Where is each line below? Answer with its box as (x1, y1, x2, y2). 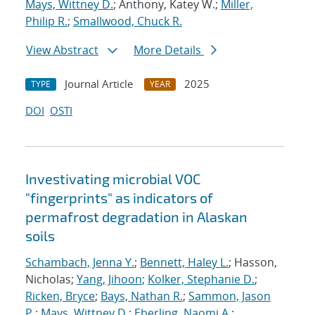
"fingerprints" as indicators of (25, 189, 213, 207)
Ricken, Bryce (25, 288, 95, 304)
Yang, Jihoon (77, 271, 142, 288)
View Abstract (26, 42, 98, 58)
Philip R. (25, 13, 67, 30)
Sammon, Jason (188, 288, 271, 304)
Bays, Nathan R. (101, 288, 183, 304)
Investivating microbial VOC (25, 170, 200, 188)
